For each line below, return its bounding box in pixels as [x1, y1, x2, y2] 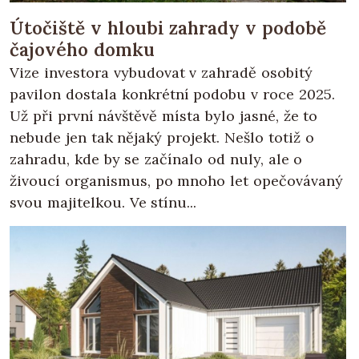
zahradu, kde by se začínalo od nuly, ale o [10, 150, 303, 169]
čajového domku [10, 38, 155, 62]
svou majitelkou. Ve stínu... [10, 193, 197, 212]
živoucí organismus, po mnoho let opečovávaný [10, 171, 343, 191]
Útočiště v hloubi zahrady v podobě [10, 16, 326, 40]
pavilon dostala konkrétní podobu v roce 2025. [10, 85, 335, 104]
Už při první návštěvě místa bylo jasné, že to [10, 107, 318, 126]
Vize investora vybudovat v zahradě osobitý [10, 63, 313, 83]
